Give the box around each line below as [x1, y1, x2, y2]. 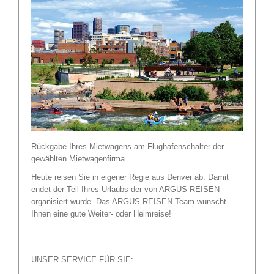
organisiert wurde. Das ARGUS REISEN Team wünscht [31, 196, 226, 206]
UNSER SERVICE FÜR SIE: [31, 254, 133, 264]
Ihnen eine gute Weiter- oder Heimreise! [31, 209, 171, 218]
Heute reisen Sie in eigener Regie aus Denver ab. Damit [31, 172, 229, 182]
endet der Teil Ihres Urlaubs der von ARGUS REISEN [31, 184, 220, 194]
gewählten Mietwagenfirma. [31, 154, 127, 163]
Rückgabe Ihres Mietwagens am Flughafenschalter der [31, 141, 224, 151]
